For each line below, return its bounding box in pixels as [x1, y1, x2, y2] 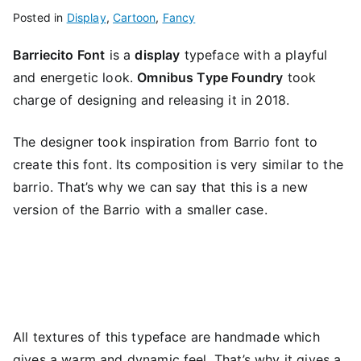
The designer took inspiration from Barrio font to [13, 133, 317, 150]
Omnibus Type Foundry [137, 68, 284, 85]
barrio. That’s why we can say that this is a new [13, 178, 308, 195]
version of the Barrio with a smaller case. [13, 201, 268, 218]
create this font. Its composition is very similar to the [13, 156, 343, 172]
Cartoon [113, 10, 156, 24]
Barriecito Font [13, 46, 106, 63]
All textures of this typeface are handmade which [13, 328, 320, 345]
